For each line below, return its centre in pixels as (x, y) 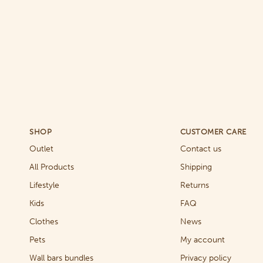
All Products (52, 167)
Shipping (196, 167)
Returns (194, 185)
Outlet (41, 149)
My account (202, 240)
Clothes (44, 222)
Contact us (200, 149)
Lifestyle (44, 185)
